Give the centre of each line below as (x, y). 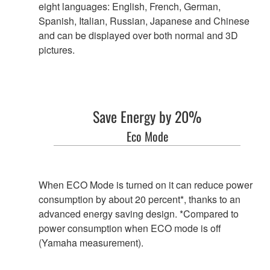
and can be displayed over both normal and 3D (138, 35)
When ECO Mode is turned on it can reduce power (146, 184)
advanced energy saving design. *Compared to (139, 213)
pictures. (57, 49)
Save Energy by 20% (147, 116)
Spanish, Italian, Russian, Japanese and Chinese (144, 20)
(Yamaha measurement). (91, 242)
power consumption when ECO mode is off (130, 228)
